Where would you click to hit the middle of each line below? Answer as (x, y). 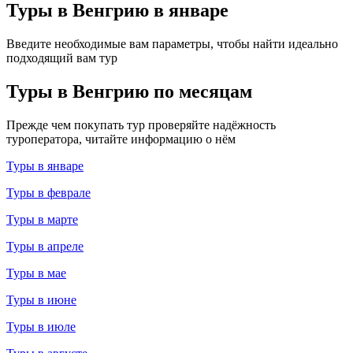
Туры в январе (45, 165)
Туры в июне (41, 299)
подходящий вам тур (62, 58)
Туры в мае (36, 273)
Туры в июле (41, 326)
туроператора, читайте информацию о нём (121, 139)
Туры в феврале (48, 192)
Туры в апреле (45, 246)
